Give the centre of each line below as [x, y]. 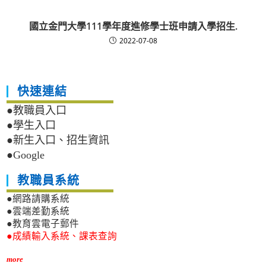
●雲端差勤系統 [38, 211]
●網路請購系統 [38, 199]
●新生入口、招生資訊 [58, 140]
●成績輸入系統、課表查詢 [62, 236]
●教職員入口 [37, 111]
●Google [26, 155]
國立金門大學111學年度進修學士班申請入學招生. [133, 26]
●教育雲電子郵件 [43, 224]
